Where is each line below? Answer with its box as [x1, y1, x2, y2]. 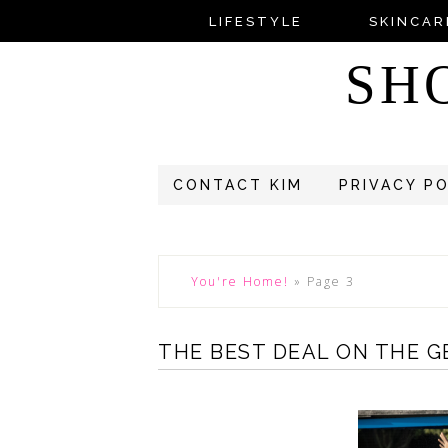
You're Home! [191, 273, 289, 290]
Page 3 [307, 273, 355, 290]
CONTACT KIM [173, 177, 303, 193]
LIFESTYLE [208, 14, 303, 29]
